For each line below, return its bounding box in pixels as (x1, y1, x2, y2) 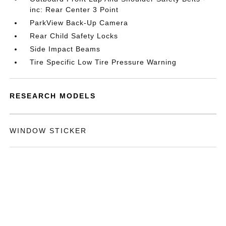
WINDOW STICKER (10, 127, 87, 135)
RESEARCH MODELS (10, 92, 96, 100)
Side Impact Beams (30, 45, 101, 53)
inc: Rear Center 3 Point (30, 6, 119, 14)
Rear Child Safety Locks (30, 32, 119, 40)
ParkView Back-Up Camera (30, 19, 129, 27)
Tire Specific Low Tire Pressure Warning (30, 58, 177, 66)
